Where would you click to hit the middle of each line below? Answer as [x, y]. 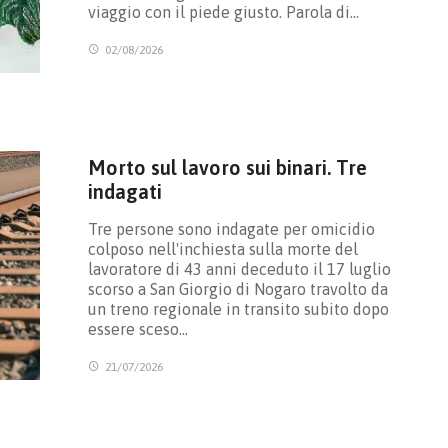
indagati [124, 191]
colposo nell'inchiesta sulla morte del [222, 248]
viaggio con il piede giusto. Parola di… [223, 11]
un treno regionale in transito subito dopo [238, 308]
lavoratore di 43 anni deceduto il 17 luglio [239, 268]
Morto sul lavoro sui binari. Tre [227, 167]
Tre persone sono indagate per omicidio [231, 228]
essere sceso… [137, 328]
